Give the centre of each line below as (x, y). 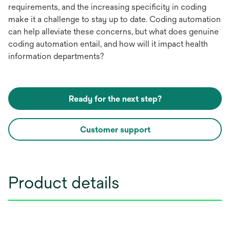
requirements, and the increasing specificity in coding (107, 7)
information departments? (56, 56)
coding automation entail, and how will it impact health (108, 44)
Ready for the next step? (115, 99)
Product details (64, 182)
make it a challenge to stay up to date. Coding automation (114, 19)
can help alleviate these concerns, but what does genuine (113, 31)
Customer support (115, 129)
